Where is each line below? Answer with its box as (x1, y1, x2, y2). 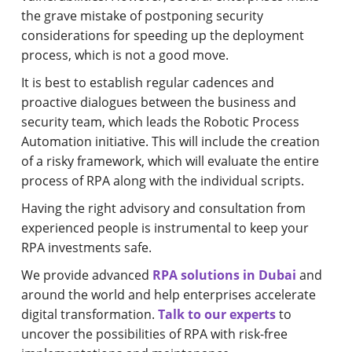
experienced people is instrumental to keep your (21, 218, 310, 236)
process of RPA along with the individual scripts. (21, 171, 305, 189)
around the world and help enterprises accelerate (21, 285, 317, 303)
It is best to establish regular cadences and (21, 73, 275, 91)
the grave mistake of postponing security (21, 6, 264, 24)
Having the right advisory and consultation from (21, 199, 306, 217)
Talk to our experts (158, 305, 277, 323)
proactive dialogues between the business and (21, 93, 297, 111)
